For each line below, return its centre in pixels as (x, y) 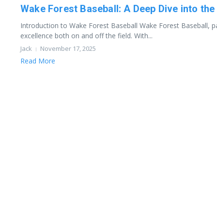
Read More (38, 61)
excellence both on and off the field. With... (86, 36)
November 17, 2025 (68, 48)
